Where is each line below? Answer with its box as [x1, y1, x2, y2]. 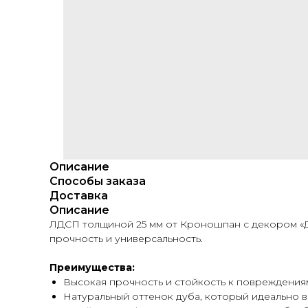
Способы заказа [49, 175, 146, 188]
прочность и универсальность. [49, 232, 203, 245]
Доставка [49, 189, 108, 202]
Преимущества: [49, 261, 135, 274]
